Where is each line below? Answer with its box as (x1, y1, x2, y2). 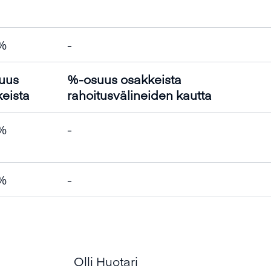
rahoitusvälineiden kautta (67, 87, 212, 103)
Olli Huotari (74, 253, 138, 269)
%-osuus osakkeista (67, 71, 181, 87)
